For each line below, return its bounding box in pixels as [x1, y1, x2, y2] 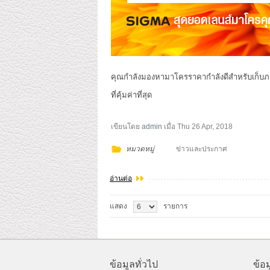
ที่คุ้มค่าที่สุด [111, 90, 152, 99]
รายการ [163, 202, 187, 210]
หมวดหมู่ [126, 145, 154, 153]
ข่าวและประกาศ [176, 145, 228, 153]
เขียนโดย [111, 122, 142, 131]
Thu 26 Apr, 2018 [177, 122, 233, 131]
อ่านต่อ [110, 174, 132, 183]
